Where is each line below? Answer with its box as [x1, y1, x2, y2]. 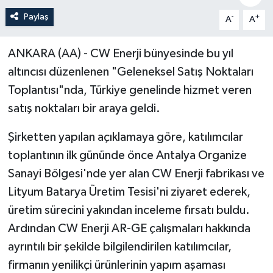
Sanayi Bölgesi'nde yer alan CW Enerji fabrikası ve [7, 168, 264, 180]
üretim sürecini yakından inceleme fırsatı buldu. [7, 204, 250, 217]
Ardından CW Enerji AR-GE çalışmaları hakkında [7, 222, 250, 235]
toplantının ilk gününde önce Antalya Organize [7, 149, 247, 162]
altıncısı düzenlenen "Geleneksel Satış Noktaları [7, 66, 253, 79]
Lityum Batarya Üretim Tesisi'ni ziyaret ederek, [7, 186, 250, 199]
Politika [32, 16, 72, 27]
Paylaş [23, 12, 49, 22]
